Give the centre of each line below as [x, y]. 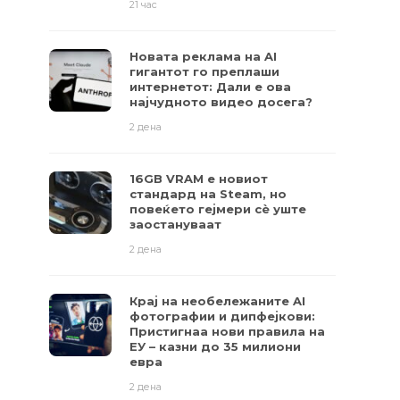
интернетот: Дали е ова [211, 87]
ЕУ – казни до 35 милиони [216, 346]
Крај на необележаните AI [218, 301]
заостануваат [176, 224]
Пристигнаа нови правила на [228, 331]
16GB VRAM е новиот [199, 179]
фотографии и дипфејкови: [223, 316]
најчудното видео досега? [221, 102]
